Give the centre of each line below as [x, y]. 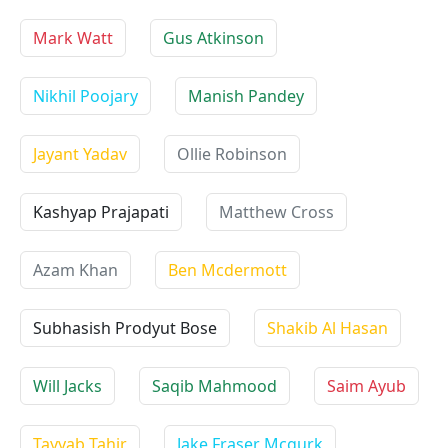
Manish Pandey [246, 96]
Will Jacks [67, 386]
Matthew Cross [276, 212]
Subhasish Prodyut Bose [125, 328]
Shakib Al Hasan [327, 328]
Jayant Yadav [80, 154]
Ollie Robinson [232, 154]
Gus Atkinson [213, 38]
